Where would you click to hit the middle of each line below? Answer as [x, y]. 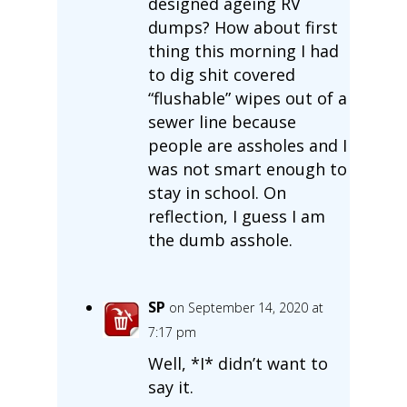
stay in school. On [217, 192]
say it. [170, 387]
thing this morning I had [243, 50]
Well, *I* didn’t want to [238, 363]
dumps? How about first [243, 27]
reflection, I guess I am [236, 216]
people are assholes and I [247, 145]
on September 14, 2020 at [246, 307]
